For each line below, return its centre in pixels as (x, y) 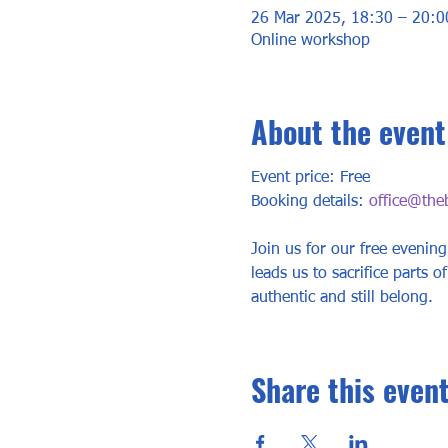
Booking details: (309, 202)
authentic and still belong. (341, 298)
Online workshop (310, 41)
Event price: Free (310, 178)
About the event (348, 131)
